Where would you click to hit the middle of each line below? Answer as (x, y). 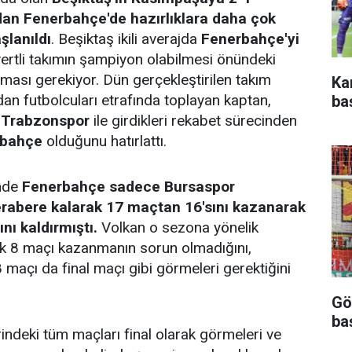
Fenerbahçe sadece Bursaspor (128, 187)
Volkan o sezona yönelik (178, 227)
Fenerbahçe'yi (250, 39)
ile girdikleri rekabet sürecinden (193, 121)
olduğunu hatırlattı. (104, 141)
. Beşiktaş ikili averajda (126, 39)
